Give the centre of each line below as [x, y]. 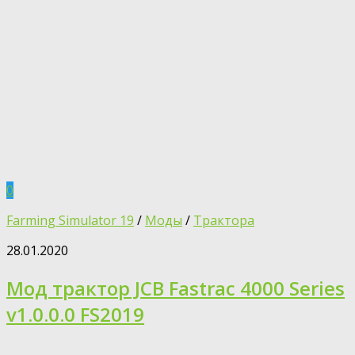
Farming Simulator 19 [70, 220]
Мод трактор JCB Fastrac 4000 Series [176, 288]
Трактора [224, 220]
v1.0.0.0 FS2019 [75, 314]
